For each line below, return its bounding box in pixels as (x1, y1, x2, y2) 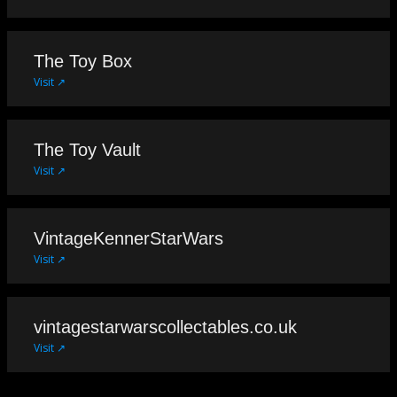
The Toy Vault (34, 139, 141, 160)
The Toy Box (34, 51, 132, 71)
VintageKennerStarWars (34, 228, 223, 248)
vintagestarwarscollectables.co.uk (34, 316, 297, 337)
